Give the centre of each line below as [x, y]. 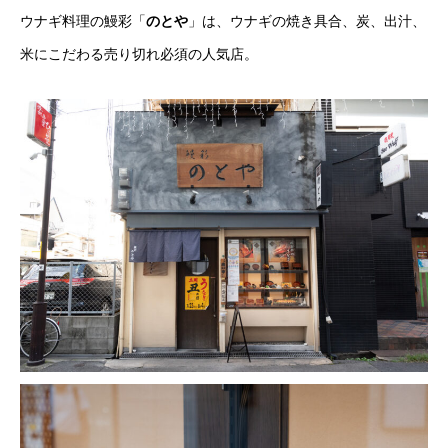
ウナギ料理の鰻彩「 [83, 20]
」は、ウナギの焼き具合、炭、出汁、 [307, 20]
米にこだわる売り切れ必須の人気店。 [139, 53]
